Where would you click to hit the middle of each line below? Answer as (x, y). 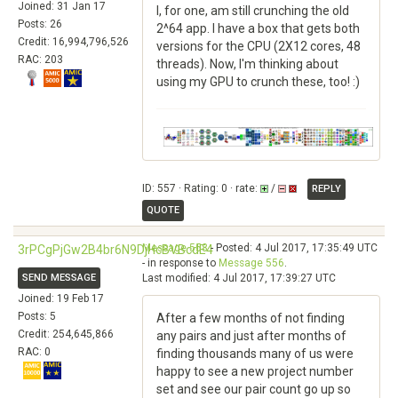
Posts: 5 (37, 316)
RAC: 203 (40, 60)
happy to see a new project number (255, 371)
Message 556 (251, 263)
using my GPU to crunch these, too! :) (258, 82)
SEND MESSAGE (59, 278)
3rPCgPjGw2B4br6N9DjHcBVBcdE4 (115, 250)
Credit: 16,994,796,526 (73, 42)
